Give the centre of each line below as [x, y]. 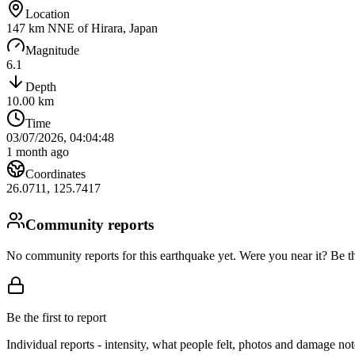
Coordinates [55, 174]
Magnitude [52, 51]
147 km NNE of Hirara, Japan [82, 29]
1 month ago [38, 152]
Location [48, 14]
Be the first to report [56, 317]
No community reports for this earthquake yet [120, 255]
